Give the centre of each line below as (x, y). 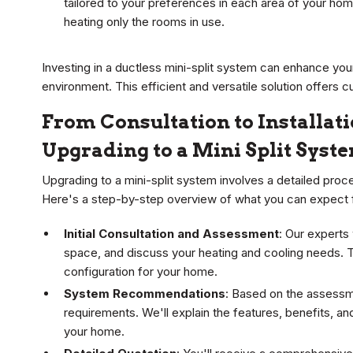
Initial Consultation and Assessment (171, 234)
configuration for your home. (141, 272)
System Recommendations (145, 294)
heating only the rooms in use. (144, 22)
